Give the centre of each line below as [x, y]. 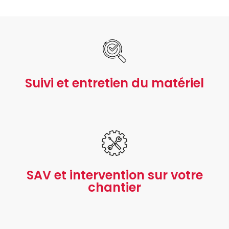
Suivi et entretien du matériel [114, 83]
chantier [114, 188]
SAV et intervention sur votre [114, 175]
